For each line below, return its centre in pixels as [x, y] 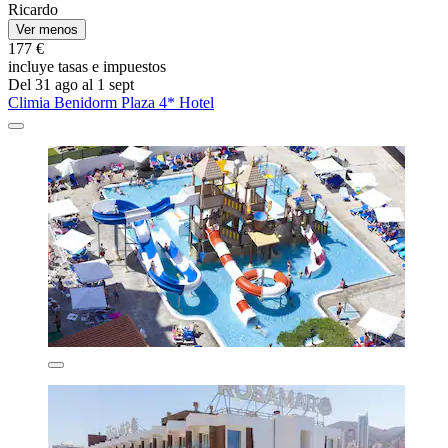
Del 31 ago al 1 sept [71, 84]
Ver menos [47, 29]
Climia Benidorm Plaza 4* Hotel [111, 102]
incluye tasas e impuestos [87, 66]
